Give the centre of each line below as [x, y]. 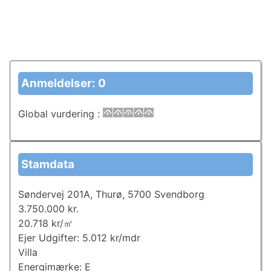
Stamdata [47, 164]
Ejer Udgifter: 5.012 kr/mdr [79, 238]
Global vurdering [57, 113]
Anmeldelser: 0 [63, 83]
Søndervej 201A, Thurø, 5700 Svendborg [111, 194]
